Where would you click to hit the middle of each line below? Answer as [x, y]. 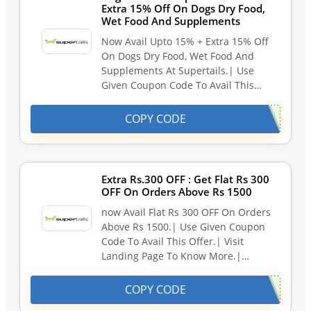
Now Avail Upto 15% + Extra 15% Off [185, 42]
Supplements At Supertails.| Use [178, 71]
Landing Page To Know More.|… [175, 256]
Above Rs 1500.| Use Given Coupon [183, 227]
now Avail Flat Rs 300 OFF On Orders [186, 212]
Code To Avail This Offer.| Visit [173, 242]
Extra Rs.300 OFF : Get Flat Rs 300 [185, 179]
